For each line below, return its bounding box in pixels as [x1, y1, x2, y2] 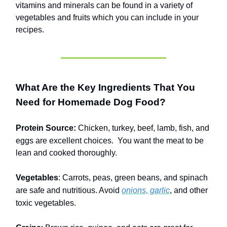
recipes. [16, 25, 44, 34]
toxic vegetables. [16, 199, 76, 208]
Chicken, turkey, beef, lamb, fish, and [76, 124, 209, 133]
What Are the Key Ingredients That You [16, 82, 195, 93]
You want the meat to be [116, 136, 204, 145]
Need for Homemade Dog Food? [16, 97, 166, 108]
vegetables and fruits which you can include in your [16, 13, 199, 22]
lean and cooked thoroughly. [16, 148, 117, 158]
